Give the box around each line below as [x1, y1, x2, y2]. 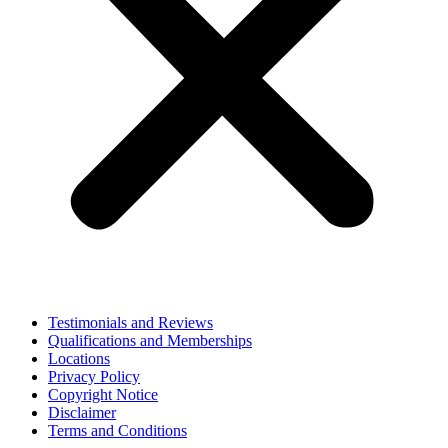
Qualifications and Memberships [48, 332, 252, 350]
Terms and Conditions [48, 422, 187, 440]
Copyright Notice [48, 386, 158, 404]
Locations [48, 350, 110, 368]
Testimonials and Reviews [48, 314, 213, 332]
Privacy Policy [48, 368, 140, 386]
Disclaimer [48, 404, 116, 422]
